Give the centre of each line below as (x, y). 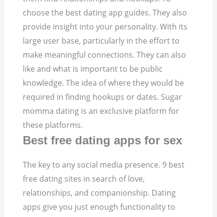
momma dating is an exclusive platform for (101, 111)
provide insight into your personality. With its (105, 27)
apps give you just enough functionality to (99, 207)
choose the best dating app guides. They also (105, 13)
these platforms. (53, 125)
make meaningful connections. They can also (105, 55)
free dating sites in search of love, (84, 179)
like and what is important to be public (93, 69)
